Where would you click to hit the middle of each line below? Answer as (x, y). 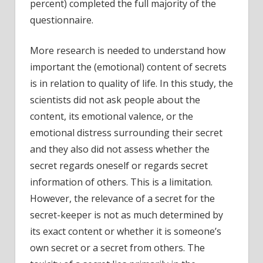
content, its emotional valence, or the (112, 116)
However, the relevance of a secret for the (122, 198)
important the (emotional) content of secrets (128, 67)
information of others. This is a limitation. (121, 182)
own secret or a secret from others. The (117, 247)
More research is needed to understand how (128, 50)
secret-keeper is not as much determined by (127, 215)
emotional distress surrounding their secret (126, 132)
